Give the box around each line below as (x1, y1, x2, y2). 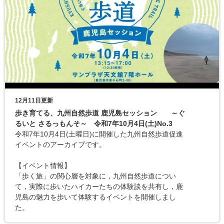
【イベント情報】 (15, 161, 71, 169)
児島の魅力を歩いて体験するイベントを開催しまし (15, 193, 176, 201)
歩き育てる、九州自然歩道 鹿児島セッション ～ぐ (15, 109, 185, 117)
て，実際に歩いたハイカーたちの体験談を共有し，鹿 (15, 182, 183, 190)
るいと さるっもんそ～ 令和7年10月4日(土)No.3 (15, 119, 172, 127)
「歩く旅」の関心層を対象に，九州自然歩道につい (15, 172, 176, 180)
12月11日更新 (15, 96, 53, 104)
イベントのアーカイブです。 (15, 140, 106, 148)
